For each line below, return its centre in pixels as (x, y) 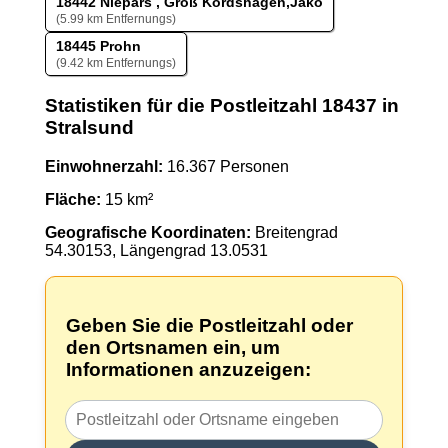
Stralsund (89, 127)
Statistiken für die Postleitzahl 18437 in (221, 105)
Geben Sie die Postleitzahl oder (209, 326)
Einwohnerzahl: (103, 166)
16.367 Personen (225, 166)
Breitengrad (294, 232)
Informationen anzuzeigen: (188, 370)
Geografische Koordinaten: (147, 232)
